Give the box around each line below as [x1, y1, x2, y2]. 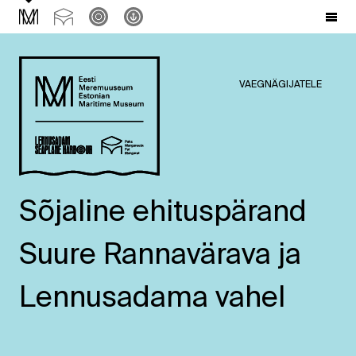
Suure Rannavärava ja [19, 242, 301, 270]
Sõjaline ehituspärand [19, 199, 307, 227]
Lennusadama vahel [19, 284, 285, 313]
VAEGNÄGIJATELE [239, 80, 323, 90]
